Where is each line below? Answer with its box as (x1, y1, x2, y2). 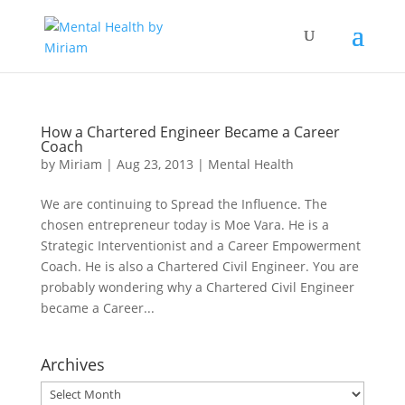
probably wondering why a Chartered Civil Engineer (40, 278, 354, 296)
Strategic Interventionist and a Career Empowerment (40, 237, 361, 254)
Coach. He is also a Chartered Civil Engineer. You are (40, 258, 359, 275)
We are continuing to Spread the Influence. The (40, 195, 327, 212)
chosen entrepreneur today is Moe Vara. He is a (40, 216, 329, 233)
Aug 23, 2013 (116, 155, 193, 173)
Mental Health (207, 155, 294, 173)
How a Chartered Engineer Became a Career (40, 122, 340, 142)
